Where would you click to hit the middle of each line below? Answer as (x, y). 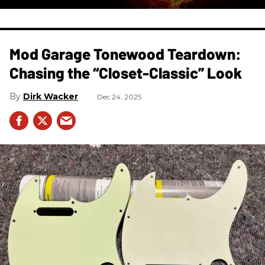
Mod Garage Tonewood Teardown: (125, 53)
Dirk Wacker (51, 96)
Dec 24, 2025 (119, 96)
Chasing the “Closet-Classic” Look (126, 72)
